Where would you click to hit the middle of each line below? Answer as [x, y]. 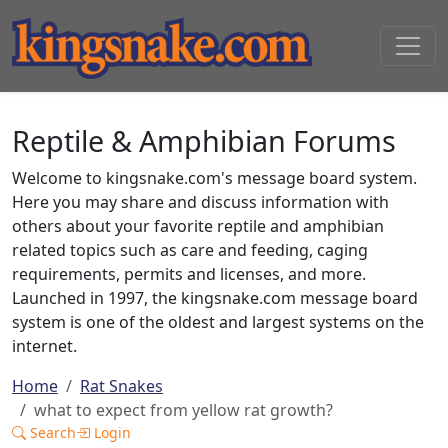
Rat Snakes [121, 386]
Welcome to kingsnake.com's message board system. [214, 178]
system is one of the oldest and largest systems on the [218, 322]
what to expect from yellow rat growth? [183, 410]
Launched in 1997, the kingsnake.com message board [215, 298]
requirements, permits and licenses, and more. [189, 274]
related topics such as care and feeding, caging [190, 250]
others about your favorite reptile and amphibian [198, 226]
